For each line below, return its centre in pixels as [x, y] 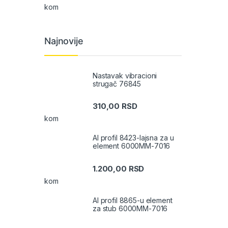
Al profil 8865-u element [133, 200]
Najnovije [64, 41]
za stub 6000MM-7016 [130, 208]
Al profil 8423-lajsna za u [133, 138]
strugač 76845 [117, 84]
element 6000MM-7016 [132, 146]
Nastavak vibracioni [125, 76]
